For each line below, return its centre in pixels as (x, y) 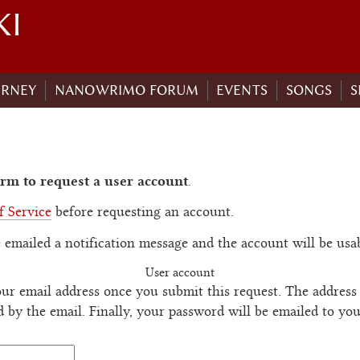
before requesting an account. (142, 213)
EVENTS (242, 90)
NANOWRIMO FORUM (126, 90)
